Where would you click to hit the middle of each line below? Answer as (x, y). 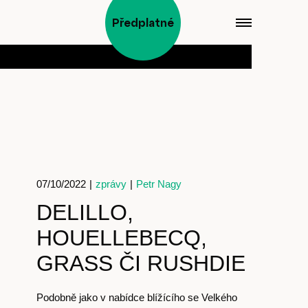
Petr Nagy (158, 184)
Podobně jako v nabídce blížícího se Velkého (136, 297)
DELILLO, (85, 212)
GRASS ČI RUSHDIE (141, 263)
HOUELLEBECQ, (121, 238)
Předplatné (143, 22)
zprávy (111, 184)
